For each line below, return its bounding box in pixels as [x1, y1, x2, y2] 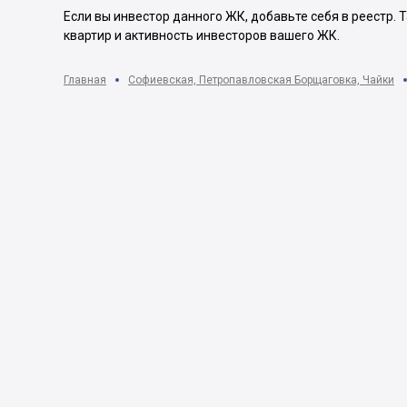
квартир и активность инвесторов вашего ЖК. [64, 28, 340, 43]
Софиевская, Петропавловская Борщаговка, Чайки [128, 74, 394, 86]
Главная [64, 74, 106, 86]
